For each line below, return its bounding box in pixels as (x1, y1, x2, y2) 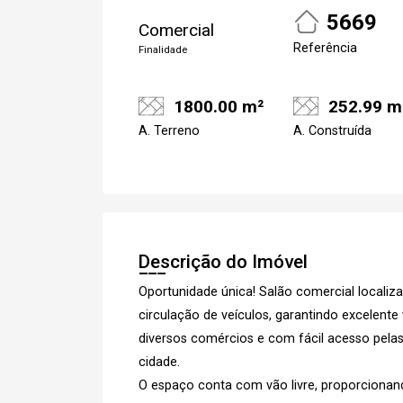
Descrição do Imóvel (139, 250, 308, 273)
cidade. (139, 354, 180, 370)
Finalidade (139, 44, 187, 56)
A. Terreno (139, 122, 200, 139)
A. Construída (293, 122, 372, 139)
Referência (293, 40, 357, 56)
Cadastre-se (232, 81, 340, 104)
